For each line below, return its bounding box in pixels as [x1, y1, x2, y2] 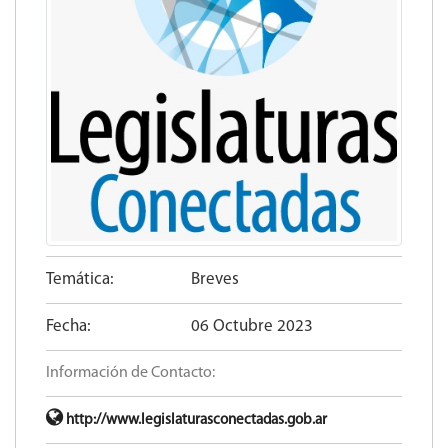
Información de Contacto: [46, 364, 215, 381]
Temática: [46, 270, 114, 288]
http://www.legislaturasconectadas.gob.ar [63, 412, 327, 428]
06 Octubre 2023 [191, 317, 314, 335]
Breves [191, 270, 240, 288]
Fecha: [46, 317, 91, 335]
